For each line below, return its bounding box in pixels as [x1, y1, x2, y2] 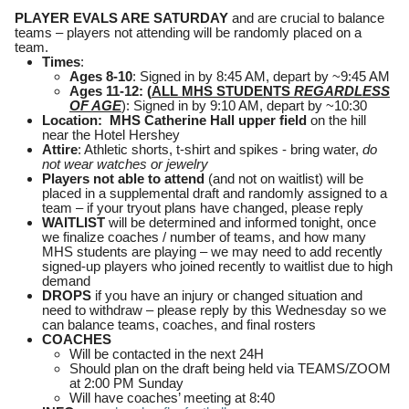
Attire [42, 142, 78, 157]
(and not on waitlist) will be [204, 172, 363, 186]
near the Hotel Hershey [42, 128, 180, 142]
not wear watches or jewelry [42, 157, 208, 172]
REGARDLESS [294, 84, 390, 99]
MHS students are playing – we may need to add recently [42, 245, 383, 259]
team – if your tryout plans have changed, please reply [42, 201, 363, 215]
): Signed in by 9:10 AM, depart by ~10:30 [121, 99, 367, 113]
